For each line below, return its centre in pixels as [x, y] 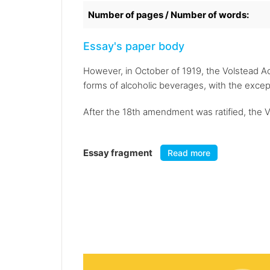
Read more [189, 153]
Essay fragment [119, 153]
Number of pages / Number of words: [168, 15]
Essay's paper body [134, 46]
